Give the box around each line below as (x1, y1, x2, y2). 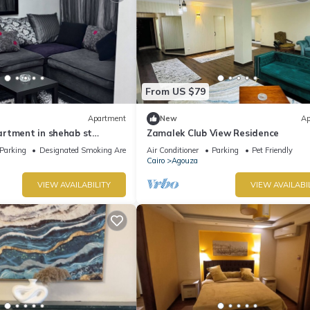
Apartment (88, 113, 126, 124)
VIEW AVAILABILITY (37, 179, 111, 190)
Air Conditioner (147, 145, 199, 155)
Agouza (172, 155, 198, 165)
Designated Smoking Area (39, 145, 130, 155)
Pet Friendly (252, 145, 293, 155)
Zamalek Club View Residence (147, 127, 279, 138)
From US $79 (145, 85, 206, 98)
